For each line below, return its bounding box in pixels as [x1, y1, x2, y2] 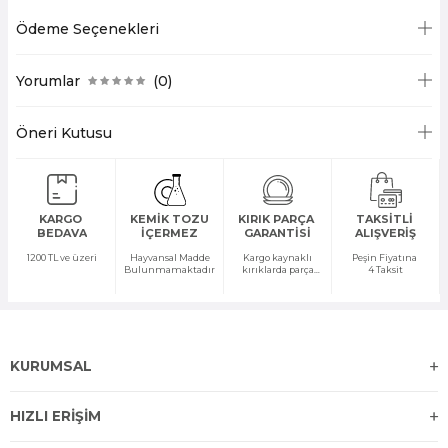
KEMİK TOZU [130, 212, 209, 227]
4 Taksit [368, 264, 403, 276]
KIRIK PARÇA [238, 212, 317, 227]
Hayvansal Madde [129, 252, 210, 264]
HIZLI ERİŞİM [10, 408, 101, 425]
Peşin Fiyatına [352, 252, 419, 264]
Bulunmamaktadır [124, 264, 215, 276]
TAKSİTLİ [355, 212, 416, 227]
